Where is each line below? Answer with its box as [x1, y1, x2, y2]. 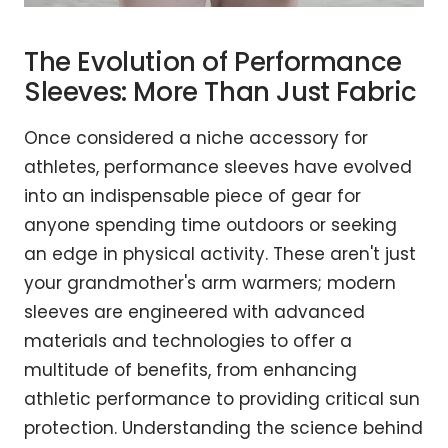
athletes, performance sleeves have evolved [24, 155, 412, 180]
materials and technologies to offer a [24, 329, 352, 354]
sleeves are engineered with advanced [24, 300, 365, 325]
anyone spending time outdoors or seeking [24, 213, 397, 238]
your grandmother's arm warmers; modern [24, 271, 396, 296]
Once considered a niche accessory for [24, 126, 368, 151]
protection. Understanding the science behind [24, 416, 423, 441]
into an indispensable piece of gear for [24, 184, 361, 209]
